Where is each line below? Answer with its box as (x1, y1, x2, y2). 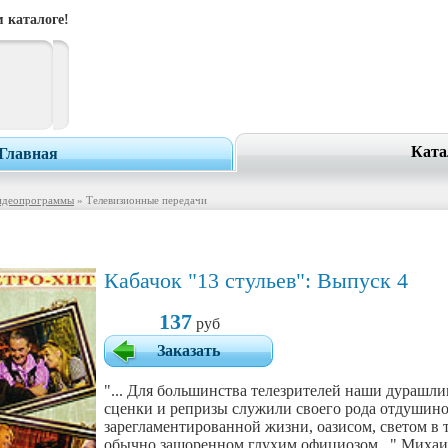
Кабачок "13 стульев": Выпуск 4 (104, 268, 408, 293)
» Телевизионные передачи (74, 194, 207, 206)
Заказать (157, 342, 220, 359)
